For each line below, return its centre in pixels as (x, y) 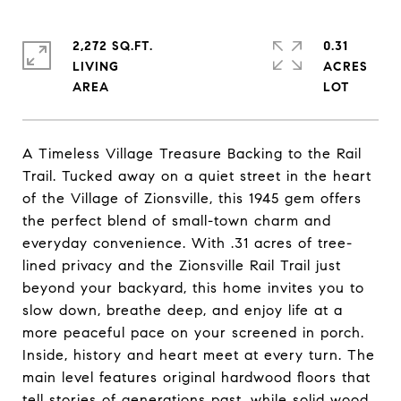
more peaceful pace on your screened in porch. (193, 333)
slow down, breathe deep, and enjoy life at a (183, 310)
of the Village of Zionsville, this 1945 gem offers (192, 198)
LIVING (96, 67)
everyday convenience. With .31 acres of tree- (188, 243)
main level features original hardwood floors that (196, 377)
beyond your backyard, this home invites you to (193, 288)
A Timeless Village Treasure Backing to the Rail (192, 154)
